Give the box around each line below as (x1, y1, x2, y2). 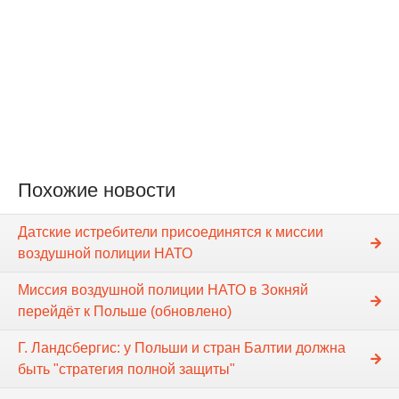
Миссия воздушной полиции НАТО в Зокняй (18, 282, 308, 298)
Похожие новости (18, 179, 175, 202)
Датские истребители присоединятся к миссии (18, 224, 323, 240)
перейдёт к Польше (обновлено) (18, 304, 232, 320)
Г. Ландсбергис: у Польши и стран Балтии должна (18, 340, 346, 356)
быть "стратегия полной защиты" (18, 362, 235, 378)
